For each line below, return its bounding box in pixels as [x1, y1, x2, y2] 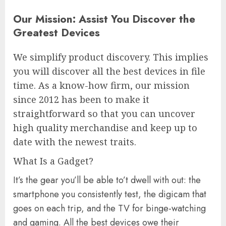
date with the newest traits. [13, 136, 136, 148]
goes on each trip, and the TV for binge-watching [13, 202, 206, 215]
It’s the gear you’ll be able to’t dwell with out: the [13, 174, 201, 187]
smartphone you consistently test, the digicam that [13, 188, 206, 201]
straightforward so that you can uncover [13, 107, 195, 120]
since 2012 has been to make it [13, 93, 149, 106]
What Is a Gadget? [13, 155, 93, 167]
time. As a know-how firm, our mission [13, 79, 190, 92]
